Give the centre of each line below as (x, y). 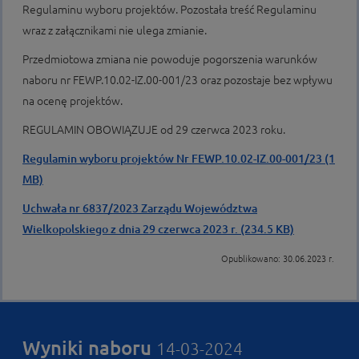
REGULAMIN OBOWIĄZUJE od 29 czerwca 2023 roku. (154, 130)
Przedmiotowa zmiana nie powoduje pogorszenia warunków (170, 59)
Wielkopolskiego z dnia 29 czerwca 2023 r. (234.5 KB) (158, 229)
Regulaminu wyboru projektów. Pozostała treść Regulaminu (169, 10)
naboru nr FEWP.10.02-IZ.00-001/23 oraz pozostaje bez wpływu (177, 80)
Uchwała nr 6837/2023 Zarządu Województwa (140, 208)
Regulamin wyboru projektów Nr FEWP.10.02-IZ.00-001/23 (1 (179, 159)
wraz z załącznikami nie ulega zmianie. (115, 30)
